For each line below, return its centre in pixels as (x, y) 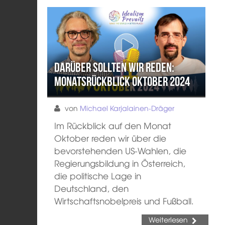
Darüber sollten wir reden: (115, 67)
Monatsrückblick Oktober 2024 (122, 81)
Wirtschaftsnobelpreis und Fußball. (124, 201)
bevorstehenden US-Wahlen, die (121, 150)
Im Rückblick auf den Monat (113, 125)
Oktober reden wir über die (110, 138)
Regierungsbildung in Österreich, (120, 163)
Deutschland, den (92, 188)
